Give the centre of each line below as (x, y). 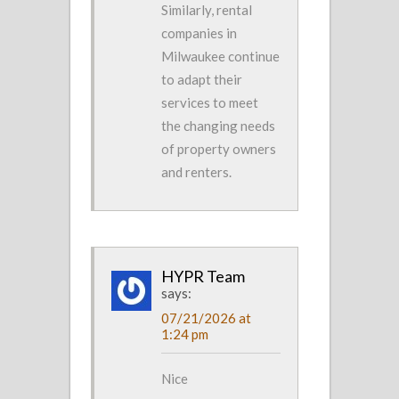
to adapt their (202, 79)
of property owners (219, 149)
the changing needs (218, 126)
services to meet (210, 102)
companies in (199, 33)
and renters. (196, 172)
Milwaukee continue (220, 56)
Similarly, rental (207, 10)
